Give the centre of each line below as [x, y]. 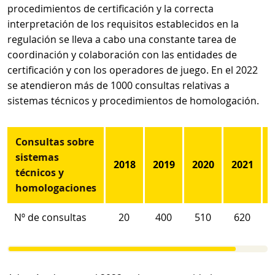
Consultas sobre [54, 142]
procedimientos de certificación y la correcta [110, 9]
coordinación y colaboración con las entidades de [122, 55]
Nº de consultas [51, 217]
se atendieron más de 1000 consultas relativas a [118, 85]
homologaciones [56, 188]
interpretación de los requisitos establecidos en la [123, 24]
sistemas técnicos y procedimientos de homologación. [133, 101]
